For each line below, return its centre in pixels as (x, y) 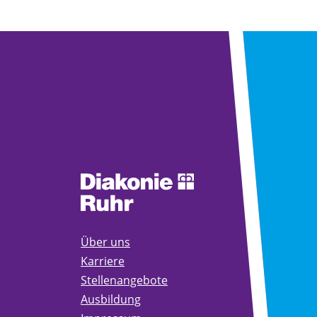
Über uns (105, 242)
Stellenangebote (124, 280)
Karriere (103, 261)
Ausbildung (111, 299)
